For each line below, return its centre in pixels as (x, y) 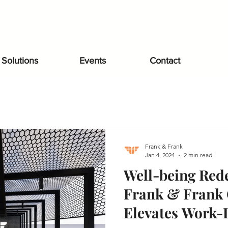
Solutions (20, 61)
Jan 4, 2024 (160, 155)
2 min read (198, 155)
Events (92, 61)
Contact (165, 61)
